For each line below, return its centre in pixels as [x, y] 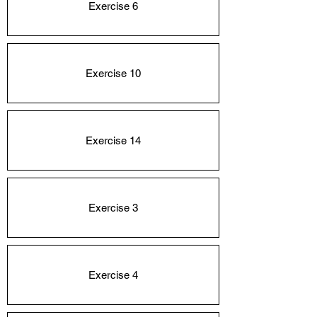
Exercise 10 [113, 73]
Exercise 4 [113, 275]
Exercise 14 [113, 140]
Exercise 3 [113, 208]
